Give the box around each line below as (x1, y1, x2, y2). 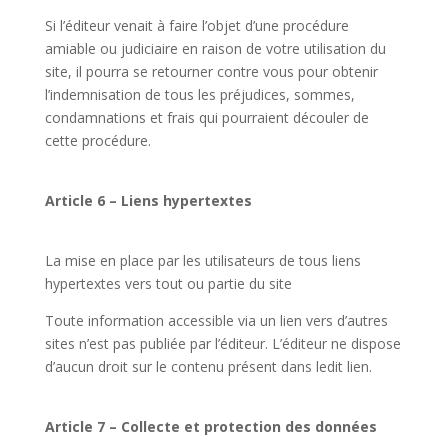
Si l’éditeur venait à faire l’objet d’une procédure (44, 16, 349, 35)
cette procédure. (44, 131, 151, 150)
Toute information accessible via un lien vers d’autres (44, 311, 388, 330)
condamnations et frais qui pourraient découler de (44, 108, 369, 127)
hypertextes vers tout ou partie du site (44, 274, 300, 293)
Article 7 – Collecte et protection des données (44, 417, 377, 436)
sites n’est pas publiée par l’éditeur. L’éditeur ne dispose (44, 334, 401, 353)
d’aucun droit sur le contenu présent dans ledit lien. (44, 357, 376, 376)
